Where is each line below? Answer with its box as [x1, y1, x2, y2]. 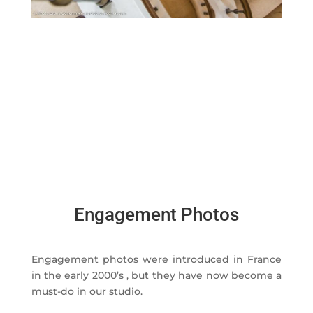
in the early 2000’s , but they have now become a [31, 269, 282, 282]
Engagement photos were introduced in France [31, 253, 282, 265]
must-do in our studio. [31, 285, 143, 298]
